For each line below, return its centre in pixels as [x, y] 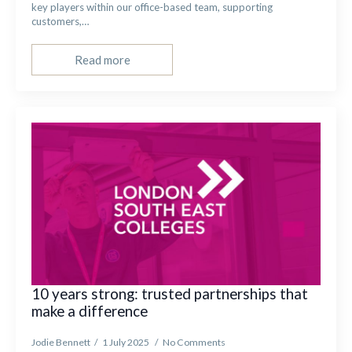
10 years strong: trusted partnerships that [170, 293]
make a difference [91, 311]
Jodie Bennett [61, 342]
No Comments [194, 342]
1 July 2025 [126, 342]
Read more [102, 59]
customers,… [60, 21]
